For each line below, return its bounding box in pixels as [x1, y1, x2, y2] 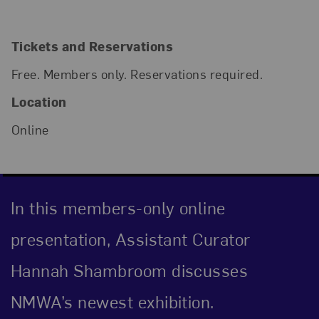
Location [11, 93, 67, 110]
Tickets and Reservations [11, 37, 174, 54]
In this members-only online [10, 195, 226, 219]
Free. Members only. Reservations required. [11, 65, 263, 82]
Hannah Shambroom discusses [10, 258, 249, 281]
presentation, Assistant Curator [10, 226, 251, 250]
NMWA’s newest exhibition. [10, 289, 214, 313]
